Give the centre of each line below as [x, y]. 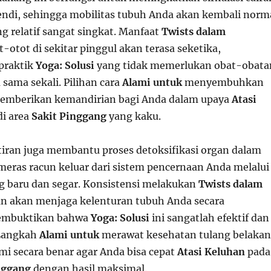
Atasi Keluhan [211, 252]
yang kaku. [133, 116]
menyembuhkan [223, 82]
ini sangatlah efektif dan [209, 218]
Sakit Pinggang [69, 116]
